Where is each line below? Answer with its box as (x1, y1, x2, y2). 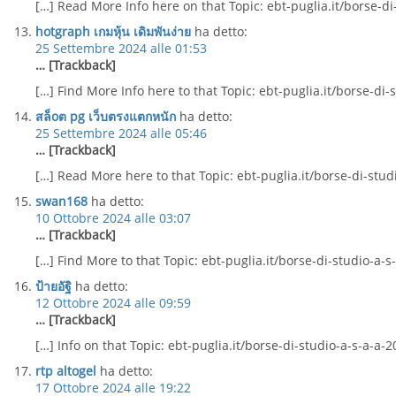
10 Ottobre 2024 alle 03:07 (35, 209, 191, 226)
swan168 (35, 193, 88, 209)
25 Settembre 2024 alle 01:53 (35, 40, 207, 57)
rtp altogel (35, 362, 96, 379)
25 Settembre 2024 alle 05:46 (35, 125, 207, 141)
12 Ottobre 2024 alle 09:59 (35, 294, 191, 311)
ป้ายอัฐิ (35, 278, 72, 294)
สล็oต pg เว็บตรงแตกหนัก (35, 108, 176, 125)
